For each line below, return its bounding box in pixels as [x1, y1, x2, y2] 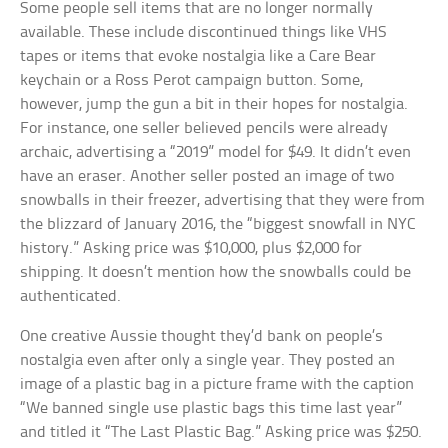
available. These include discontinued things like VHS [20, 23, 388, 41]
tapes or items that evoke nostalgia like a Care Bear [20, 47, 377, 65]
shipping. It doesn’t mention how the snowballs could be [20, 263, 412, 281]
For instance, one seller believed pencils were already [20, 119, 389, 137]
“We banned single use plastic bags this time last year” [20, 399, 403, 417]
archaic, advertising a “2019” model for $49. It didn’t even [20, 143, 412, 161]
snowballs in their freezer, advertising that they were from [20, 191, 426, 209]
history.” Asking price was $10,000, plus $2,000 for [20, 239, 363, 257]
